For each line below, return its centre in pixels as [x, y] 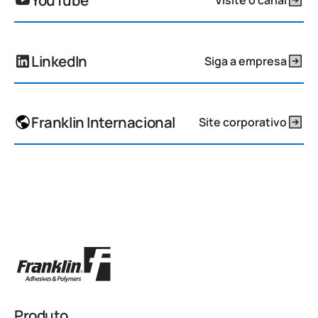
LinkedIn [59, 61]
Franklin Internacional [103, 122]
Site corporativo [243, 122]
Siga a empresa [246, 61]
